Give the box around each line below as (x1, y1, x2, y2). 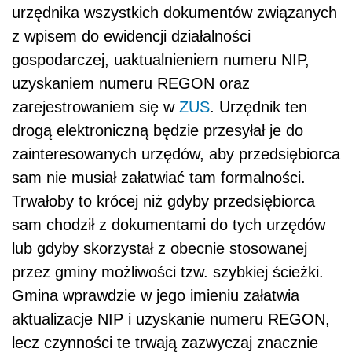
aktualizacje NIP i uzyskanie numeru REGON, (12, 310, 330, 328)
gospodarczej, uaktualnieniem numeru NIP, (12, 51, 310, 69)
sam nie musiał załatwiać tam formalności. (12, 169, 306, 187)
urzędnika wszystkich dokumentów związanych (12, 4, 337, 22)
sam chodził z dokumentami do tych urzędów (12, 216, 325, 234)
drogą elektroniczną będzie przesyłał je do (12, 122, 303, 140)
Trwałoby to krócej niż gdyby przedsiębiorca (12, 192, 315, 211)
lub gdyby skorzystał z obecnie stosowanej (12, 240, 307, 258)
